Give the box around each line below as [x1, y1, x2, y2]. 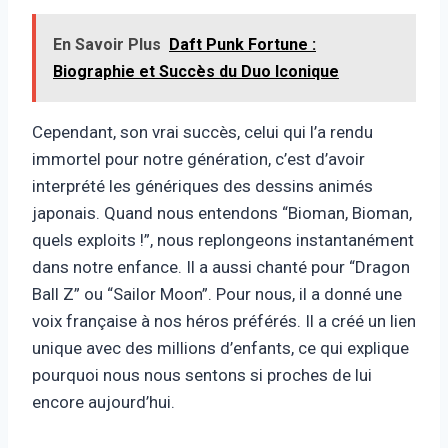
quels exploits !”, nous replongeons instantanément [32, 229, 414, 250]
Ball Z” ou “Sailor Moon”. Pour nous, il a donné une [32, 283, 402, 304]
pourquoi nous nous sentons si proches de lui [32, 364, 372, 385]
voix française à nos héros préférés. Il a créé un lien [32, 310, 416, 331]
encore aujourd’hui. [32, 391, 175, 412]
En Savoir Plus [53, 34, 161, 54]
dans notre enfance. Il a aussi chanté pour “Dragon [32, 256, 410, 277]
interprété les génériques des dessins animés [32, 175, 373, 196]
